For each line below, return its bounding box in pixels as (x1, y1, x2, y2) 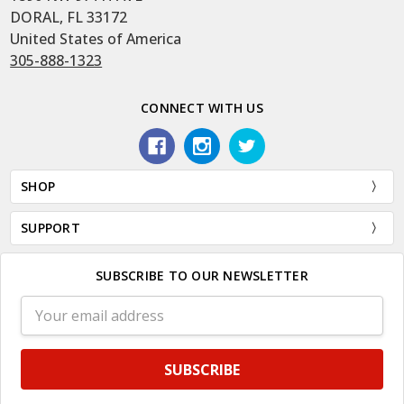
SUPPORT (21, 218, 80, 236)
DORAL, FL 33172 (10, 6, 128, 27)
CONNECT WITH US (141, 98, 263, 116)
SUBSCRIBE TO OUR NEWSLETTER (96, 266, 308, 284)
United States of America (10, 28, 182, 49)
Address (21, 316, 69, 334)
